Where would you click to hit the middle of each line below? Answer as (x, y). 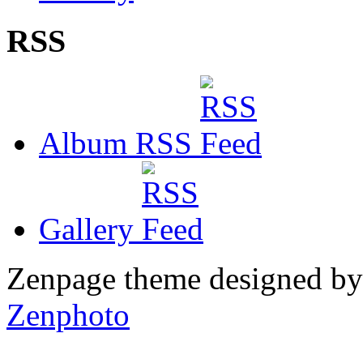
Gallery (90, 228)
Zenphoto (68, 314)
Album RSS (120, 143)
